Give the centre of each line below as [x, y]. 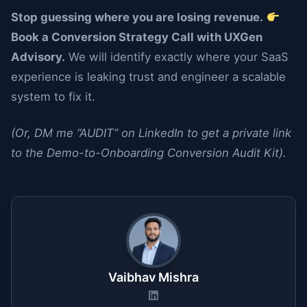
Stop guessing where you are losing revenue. [137, 17]
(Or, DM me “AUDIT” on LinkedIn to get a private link [151, 133]
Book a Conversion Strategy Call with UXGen [137, 37]
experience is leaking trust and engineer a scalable [148, 77]
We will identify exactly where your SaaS [177, 57]
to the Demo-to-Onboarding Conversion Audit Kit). [149, 153]
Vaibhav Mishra [153, 277]
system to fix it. [53, 97]
